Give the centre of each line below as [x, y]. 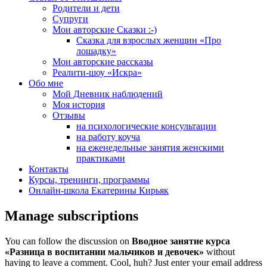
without [219, 252]
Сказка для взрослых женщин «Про [149, 40]
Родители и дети [86, 8]
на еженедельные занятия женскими [150, 148]
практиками [101, 158]
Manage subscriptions [72, 215]
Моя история [79, 105]
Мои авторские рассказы [103, 62]
